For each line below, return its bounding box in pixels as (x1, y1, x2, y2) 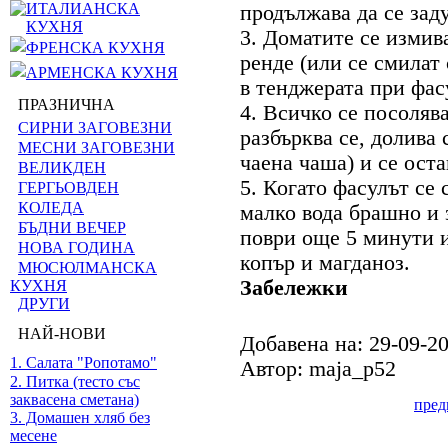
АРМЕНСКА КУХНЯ (26, 64, 178, 81)
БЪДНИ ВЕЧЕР (18, 219, 126, 236)
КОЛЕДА (18, 199, 84, 216)
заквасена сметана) (10, 391, 139, 408)
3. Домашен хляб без (10, 409, 150, 426)
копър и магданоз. (240, 251, 410, 275)
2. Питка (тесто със (10, 373, 140, 390)
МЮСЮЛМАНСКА (18, 259, 157, 276)
